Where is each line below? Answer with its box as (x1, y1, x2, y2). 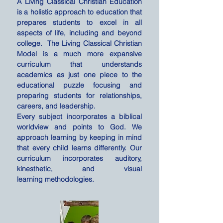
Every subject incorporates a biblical (17, 112, 142, 121)
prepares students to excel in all (17, 18, 142, 27)
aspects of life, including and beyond (17, 28, 142, 37)
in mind (115, 133, 142, 142)
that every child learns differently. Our (17, 143, 142, 152)
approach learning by (17, 133, 90, 142)
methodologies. (45, 175, 94, 184)
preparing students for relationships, (17, 91, 142, 100)
